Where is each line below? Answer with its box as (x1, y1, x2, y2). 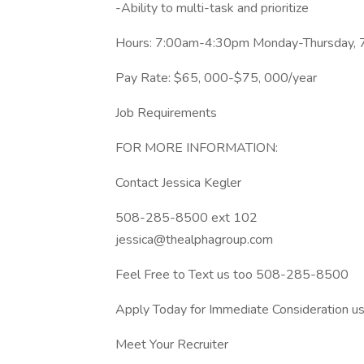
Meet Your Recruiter (115, 336, 228, 353)
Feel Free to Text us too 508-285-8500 (115, 266, 349, 284)
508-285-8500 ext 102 (115, 209, 258, 227)
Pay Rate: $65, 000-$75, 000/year (115, 69, 317, 87)
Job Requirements (115, 104, 217, 122)
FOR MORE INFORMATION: (115, 139, 278, 157)
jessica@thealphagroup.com (115, 231, 273, 249)
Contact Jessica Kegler (115, 174, 241, 192)
